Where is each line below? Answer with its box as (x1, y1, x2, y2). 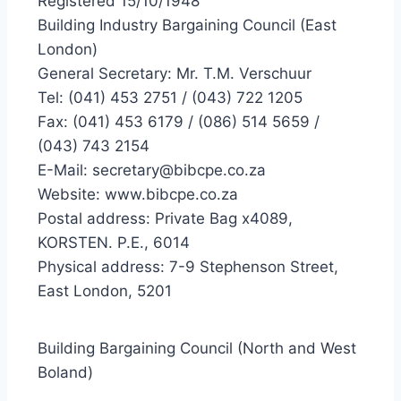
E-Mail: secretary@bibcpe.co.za (38, 161, 266, 179)
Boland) (38, 363, 93, 381)
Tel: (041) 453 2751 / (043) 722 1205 (38, 89, 303, 107)
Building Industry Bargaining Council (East (38, 16, 337, 34)
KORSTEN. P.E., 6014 (38, 234, 190, 252)
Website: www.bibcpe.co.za (38, 185, 238, 203)
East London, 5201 (38, 282, 172, 300)
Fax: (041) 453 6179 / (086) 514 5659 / (38, 113, 320, 131)
